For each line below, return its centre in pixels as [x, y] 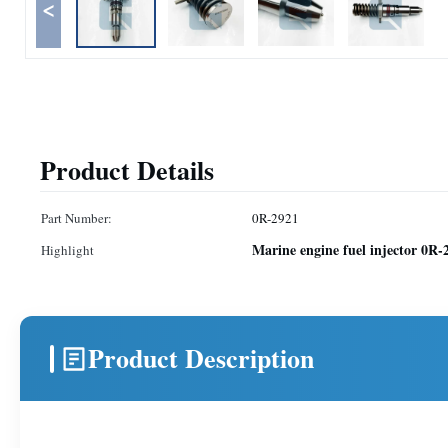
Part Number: [76, 218]
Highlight [67, 250]
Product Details [127, 170]
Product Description [201, 358]
